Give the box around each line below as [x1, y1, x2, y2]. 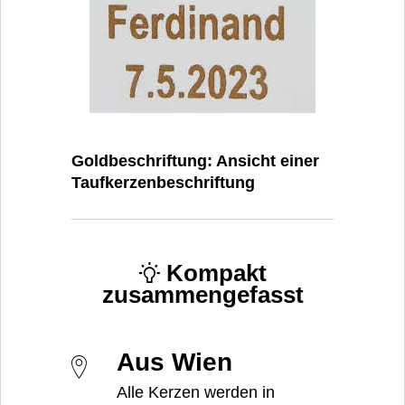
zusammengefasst [101, 281, 304, 309]
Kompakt [159, 259, 267, 287]
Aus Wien [117, 347, 232, 376]
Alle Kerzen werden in [117, 382, 275, 401]
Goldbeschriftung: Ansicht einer [71, 152, 319, 171]
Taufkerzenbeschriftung [71, 174, 255, 193]
